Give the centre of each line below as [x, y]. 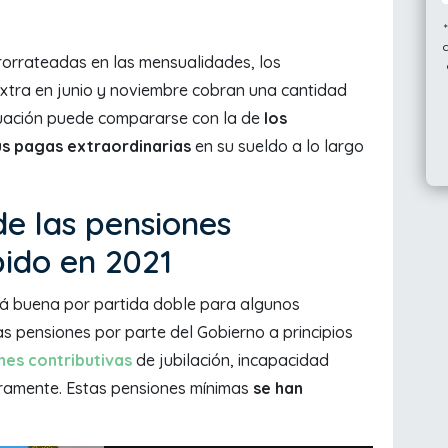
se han [278, 388]
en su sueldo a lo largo [277, 146]
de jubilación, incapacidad [230, 360]
